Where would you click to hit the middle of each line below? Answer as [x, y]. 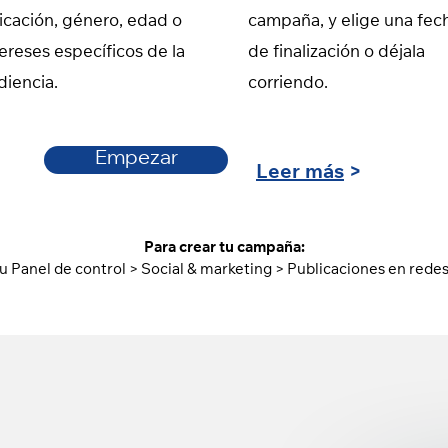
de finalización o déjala [336, 53]
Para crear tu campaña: [224, 248]
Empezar [136, 160]
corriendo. [288, 84]
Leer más [300, 174]
